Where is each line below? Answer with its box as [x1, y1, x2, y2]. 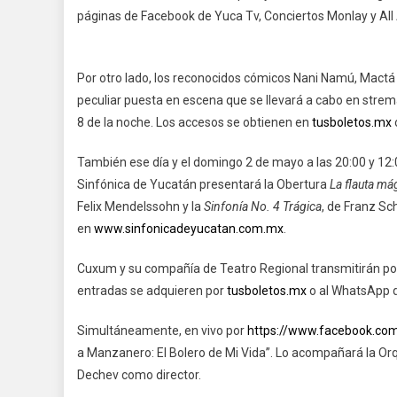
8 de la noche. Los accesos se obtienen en [77, 115, 312, 129]
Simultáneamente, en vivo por [77, 323, 247, 338]
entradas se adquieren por [77, 284, 227, 298]
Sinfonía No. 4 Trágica [204, 199, 322, 214]
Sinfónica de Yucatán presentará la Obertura [77, 177, 330, 191]
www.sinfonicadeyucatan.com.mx [94, 222, 284, 236]
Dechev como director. [77, 368, 201, 382]
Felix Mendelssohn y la [77, 199, 204, 214]
